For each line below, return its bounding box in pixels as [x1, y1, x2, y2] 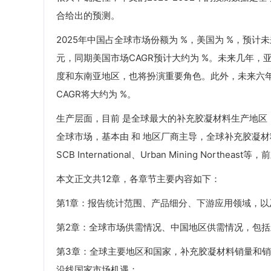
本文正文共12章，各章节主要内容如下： [56, 173, 220, 185]
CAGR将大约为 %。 [56, 88, 136, 100]
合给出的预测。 [56, 10, 120, 22]
